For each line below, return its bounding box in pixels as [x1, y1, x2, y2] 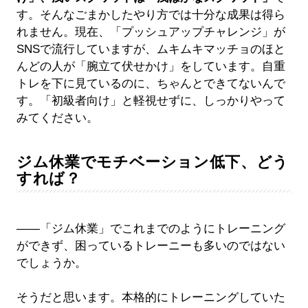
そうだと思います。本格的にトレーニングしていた [16, 291, 285, 305]
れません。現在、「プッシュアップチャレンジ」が [16, 25, 285, 39]
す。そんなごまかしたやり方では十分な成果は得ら [16, 8, 285, 22]
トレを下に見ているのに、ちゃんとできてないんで [16, 77, 285, 91]
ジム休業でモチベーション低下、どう [16, 153, 289, 171]
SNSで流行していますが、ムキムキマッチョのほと [16, 43, 285, 56]
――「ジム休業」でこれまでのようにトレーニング [16, 222, 285, 236]
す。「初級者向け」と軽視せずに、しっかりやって [16, 94, 285, 108]
